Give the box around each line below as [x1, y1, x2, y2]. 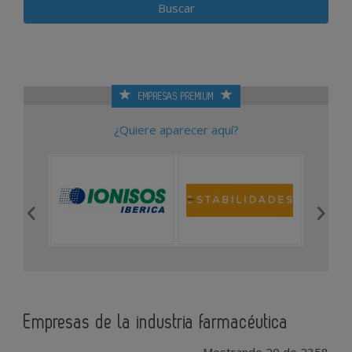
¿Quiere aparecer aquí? [113, 122, 239, 138]
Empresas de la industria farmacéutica [24, 313, 288, 332]
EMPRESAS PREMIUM [135, 91, 217, 102]
